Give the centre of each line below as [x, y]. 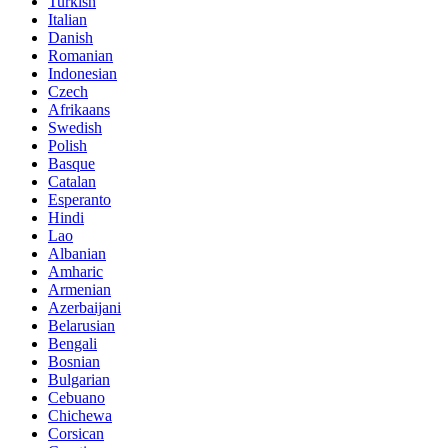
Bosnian [74, 361]
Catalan [72, 181]
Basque [71, 163]
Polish [67, 145]
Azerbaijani [84, 307]
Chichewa [80, 415]
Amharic [75, 271]
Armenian [79, 289]
